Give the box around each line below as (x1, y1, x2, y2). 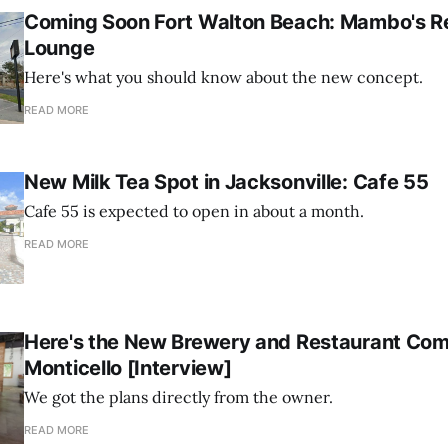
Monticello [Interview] (24, 356, 232, 381)
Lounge (24, 36, 95, 61)
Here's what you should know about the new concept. (24, 67, 423, 88)
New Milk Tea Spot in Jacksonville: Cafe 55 (24, 170, 429, 195)
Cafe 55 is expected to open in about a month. (24, 201, 364, 222)
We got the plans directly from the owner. (24, 387, 333, 408)
